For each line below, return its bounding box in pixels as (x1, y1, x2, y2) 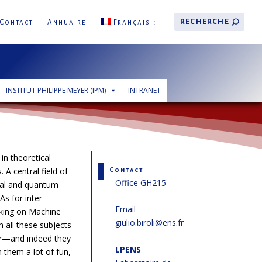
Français (113, 19, 150, 26)
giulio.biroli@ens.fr (115, 217, 184, 229)
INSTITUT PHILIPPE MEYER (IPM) (5, 85, 106, 95)
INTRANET (127, 85, 161, 95)
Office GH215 (115, 177, 166, 189)
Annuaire (47, 19, 87, 26)
